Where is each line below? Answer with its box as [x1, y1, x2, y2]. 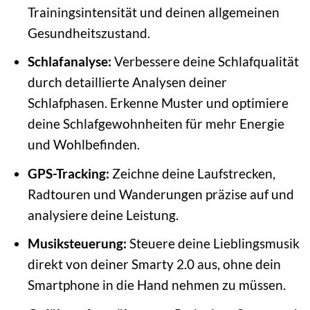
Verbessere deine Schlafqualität [111, 53, 299, 70]
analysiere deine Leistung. [27, 206, 179, 223]
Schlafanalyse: [27, 53, 111, 70]
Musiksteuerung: [27, 235, 127, 252]
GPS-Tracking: [27, 165, 109, 181]
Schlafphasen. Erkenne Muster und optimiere [27, 95, 289, 111]
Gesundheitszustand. [27, 24, 150, 41]
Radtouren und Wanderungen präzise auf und [27, 185, 294, 202]
